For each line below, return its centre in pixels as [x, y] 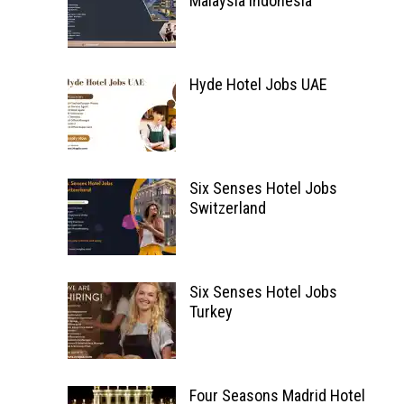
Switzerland [227, 208]
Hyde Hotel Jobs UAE [258, 84]
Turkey [211, 312]
